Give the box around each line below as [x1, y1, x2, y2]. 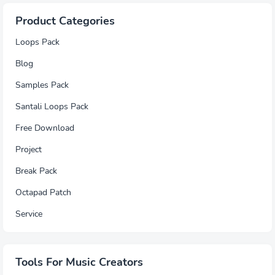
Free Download [15, 122, 74, 134]
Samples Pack [15, 79, 69, 91]
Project [15, 144, 42, 156]
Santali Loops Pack [15, 101, 88, 113]
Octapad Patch [15, 187, 71, 199]
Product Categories [15, 14, 115, 29]
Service [15, 208, 42, 220]
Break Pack [15, 165, 57, 177]
